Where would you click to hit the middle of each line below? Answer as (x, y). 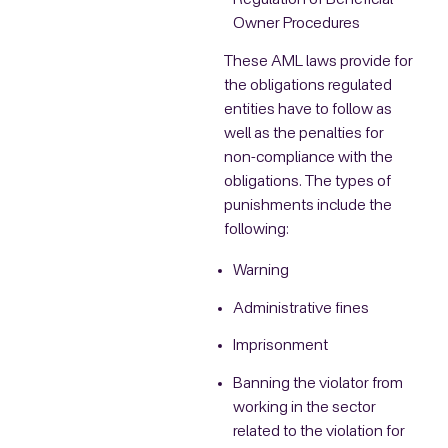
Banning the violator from (317, 383)
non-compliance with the (308, 157)
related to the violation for (318, 431)
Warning (260, 271)
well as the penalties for (304, 133)
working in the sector (304, 407)
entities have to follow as (308, 109)
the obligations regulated (308, 85)
